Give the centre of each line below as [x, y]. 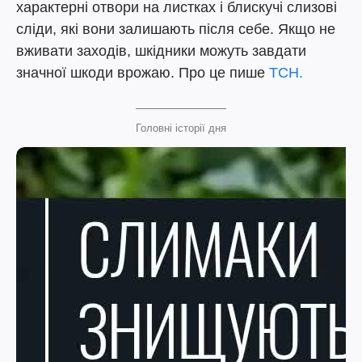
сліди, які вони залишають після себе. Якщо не [176, 29]
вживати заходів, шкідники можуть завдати [161, 51]
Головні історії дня [181, 128]
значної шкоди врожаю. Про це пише [143, 73]
